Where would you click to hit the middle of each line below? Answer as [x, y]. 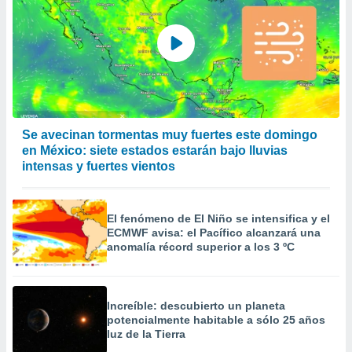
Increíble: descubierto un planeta [196, 306]
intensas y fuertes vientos [99, 166]
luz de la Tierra [146, 334]
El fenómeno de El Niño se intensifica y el [218, 218]
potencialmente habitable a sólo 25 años [216, 320]
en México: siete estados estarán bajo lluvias [155, 150]
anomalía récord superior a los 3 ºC [201, 247]
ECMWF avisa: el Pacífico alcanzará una [214, 233]
